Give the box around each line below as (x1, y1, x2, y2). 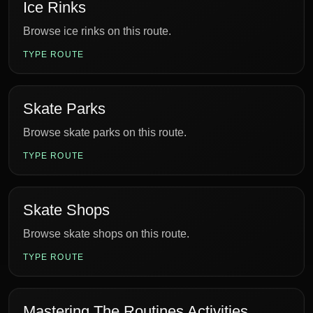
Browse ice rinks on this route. (23, 25, 171, 37)
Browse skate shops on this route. (23, 228, 189, 240)
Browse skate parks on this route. (23, 126, 187, 138)
